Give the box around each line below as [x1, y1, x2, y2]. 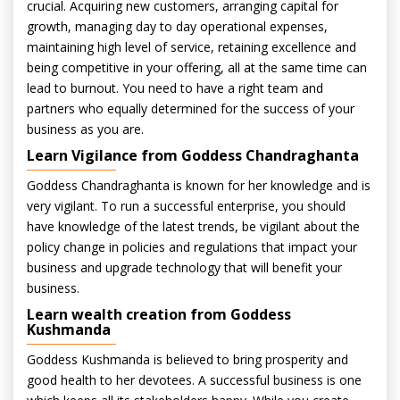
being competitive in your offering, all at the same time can [27, 59, 367, 76]
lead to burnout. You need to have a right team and [27, 79, 323, 96]
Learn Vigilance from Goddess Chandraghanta [27, 146, 359, 165]
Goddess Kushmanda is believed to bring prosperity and [27, 351, 348, 368]
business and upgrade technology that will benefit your [27, 259, 342, 276]
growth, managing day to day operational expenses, [27, 18, 328, 35]
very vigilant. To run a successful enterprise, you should [27, 197, 346, 214]
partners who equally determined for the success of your [27, 100, 354, 117]
